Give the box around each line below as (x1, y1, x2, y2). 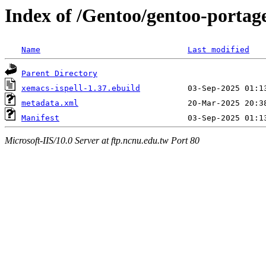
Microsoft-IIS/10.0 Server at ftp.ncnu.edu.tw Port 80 (5, 135, 199, 145)
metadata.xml (21, 99, 78, 108)
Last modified (188, 45, 249, 55)
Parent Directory (21, 69, 97, 78)
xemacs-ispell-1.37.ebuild (21, 84, 140, 93)
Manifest (21, 113, 59, 123)
